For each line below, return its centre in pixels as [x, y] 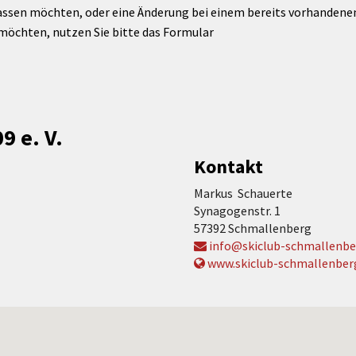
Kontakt [228, 166]
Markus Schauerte [243, 193]
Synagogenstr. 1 [237, 211]
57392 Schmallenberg [253, 228]
